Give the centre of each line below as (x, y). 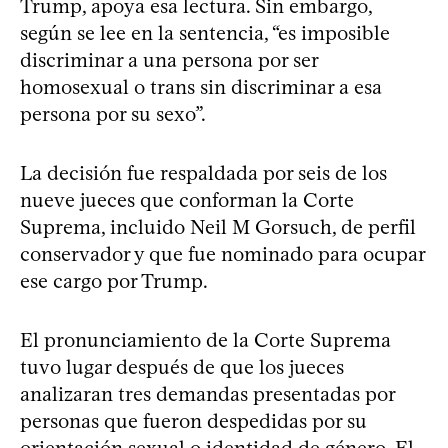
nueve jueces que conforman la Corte (187, 199)
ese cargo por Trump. (114, 280)
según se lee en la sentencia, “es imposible (205, 32)
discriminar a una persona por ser (169, 59)
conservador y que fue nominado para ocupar (222, 253)
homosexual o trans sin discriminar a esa (201, 86)
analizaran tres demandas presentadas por (207, 393)
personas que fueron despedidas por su (193, 420)
